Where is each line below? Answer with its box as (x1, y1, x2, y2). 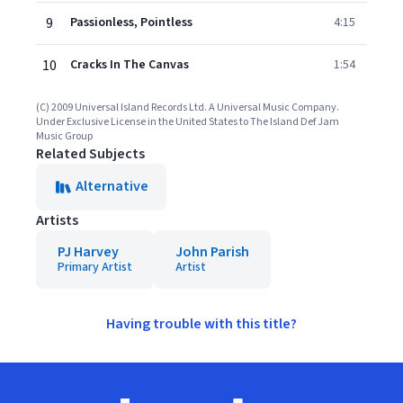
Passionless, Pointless (70, 13, 193, 31)
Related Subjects (36, 144, 145, 164)
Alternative (76, 176, 148, 196)
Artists (36, 210, 78, 230)
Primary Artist (58, 258, 132, 276)
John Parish (175, 242, 249, 262)
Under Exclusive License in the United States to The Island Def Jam (36, 114, 339, 130)
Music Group (36, 129, 93, 144)
